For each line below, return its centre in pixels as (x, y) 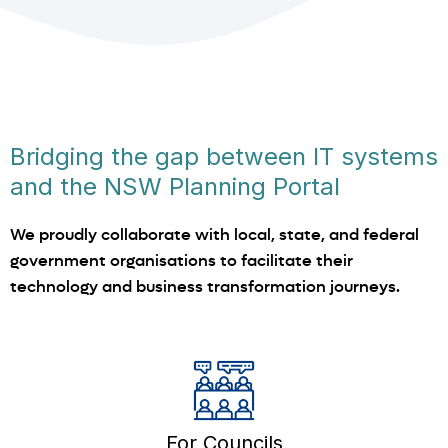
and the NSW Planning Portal (175, 187)
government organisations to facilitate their (181, 261)
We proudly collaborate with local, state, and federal (214, 235)
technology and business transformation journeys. (205, 287)
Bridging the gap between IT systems (224, 157)
